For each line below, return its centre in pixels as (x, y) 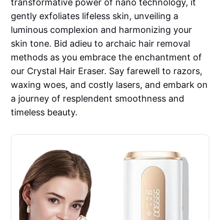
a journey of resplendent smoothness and (98, 99)
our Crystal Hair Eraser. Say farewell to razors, (107, 71)
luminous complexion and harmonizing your (102, 30)
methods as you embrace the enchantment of (107, 57)
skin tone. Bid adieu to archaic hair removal (101, 44)
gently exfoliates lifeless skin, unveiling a (95, 16)
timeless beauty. (44, 112)
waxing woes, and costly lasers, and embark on (110, 85)
